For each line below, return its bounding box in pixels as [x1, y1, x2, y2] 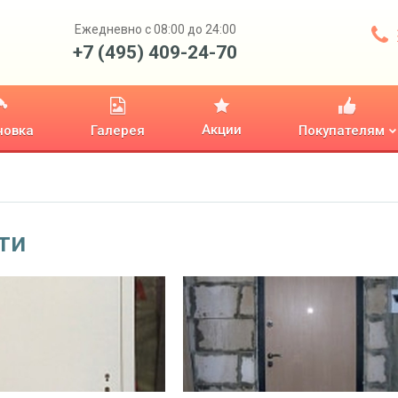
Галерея [91, 123, 145, 139]
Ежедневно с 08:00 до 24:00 [74, 22, 236, 36]
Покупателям [298, 123, 385, 139]
